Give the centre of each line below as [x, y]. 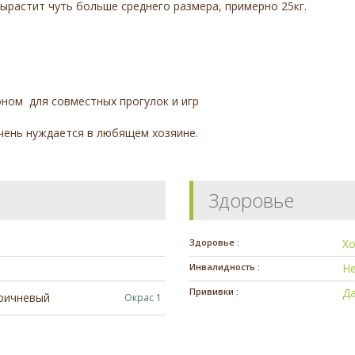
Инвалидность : [225, 266]
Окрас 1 [143, 297]
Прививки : [214, 291]
